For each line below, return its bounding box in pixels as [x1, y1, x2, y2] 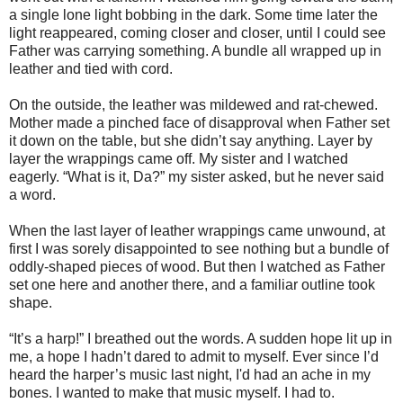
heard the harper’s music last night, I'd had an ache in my [9, 366, 371, 382]
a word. [9, 186, 56, 202]
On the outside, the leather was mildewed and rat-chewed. [9, 96, 378, 112]
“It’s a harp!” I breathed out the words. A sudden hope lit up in [9, 330, 392, 346]
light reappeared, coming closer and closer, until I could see [9, 24, 386, 40]
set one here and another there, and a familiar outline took [9, 276, 375, 292]
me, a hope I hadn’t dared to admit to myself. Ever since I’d [9, 348, 379, 364]
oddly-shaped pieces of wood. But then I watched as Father [9, 258, 385, 274]
